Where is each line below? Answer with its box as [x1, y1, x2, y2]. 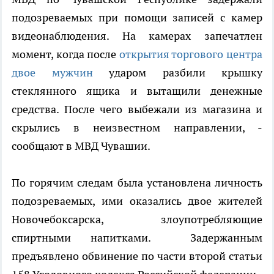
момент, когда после [12, 47, 119, 62]
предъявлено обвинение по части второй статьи [12, 249, 262, 264]
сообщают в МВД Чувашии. [12, 139, 150, 154]
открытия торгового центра [119, 47, 263, 62]
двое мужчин [12, 65, 93, 80]
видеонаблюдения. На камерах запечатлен [12, 29, 262, 43]
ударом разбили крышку [92, 65, 262, 80]
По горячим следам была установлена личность [12, 176, 262, 190]
